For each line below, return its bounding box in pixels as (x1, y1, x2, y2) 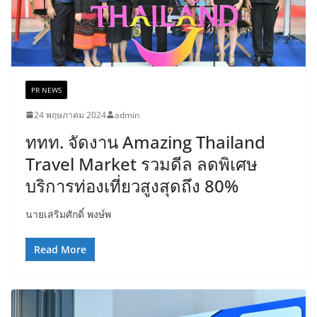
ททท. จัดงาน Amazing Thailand (25, 129, 265, 154)
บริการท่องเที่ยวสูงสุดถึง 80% (25, 173, 238, 197)
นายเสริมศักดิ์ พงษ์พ (25, 207, 111, 221)
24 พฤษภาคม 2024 (34, 108, 106, 121)
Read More (34, 242, 86, 256)
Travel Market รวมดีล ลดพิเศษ (25, 151, 258, 175)
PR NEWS (31, 84, 62, 95)
